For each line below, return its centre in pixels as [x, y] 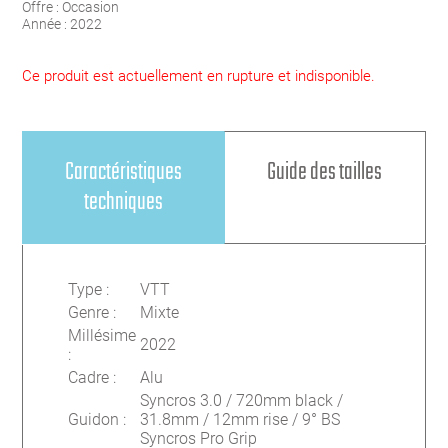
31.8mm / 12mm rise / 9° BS [240, 419]
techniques [123, 202]
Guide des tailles [325, 172]
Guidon [94, 419]
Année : [46, 24]
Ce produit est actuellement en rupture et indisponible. [199, 75]
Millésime [102, 335]
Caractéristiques [123, 172]
